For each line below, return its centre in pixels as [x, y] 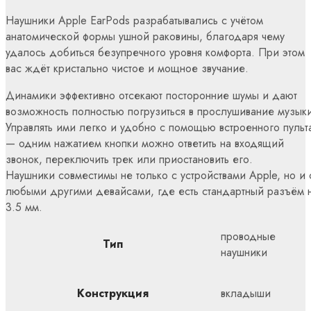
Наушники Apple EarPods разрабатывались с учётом [134, 21]
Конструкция [113, 294]
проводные [248, 237]
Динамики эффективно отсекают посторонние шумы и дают [151, 96]
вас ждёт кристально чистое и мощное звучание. [127, 69]
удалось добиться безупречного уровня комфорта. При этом [155, 53]
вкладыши [246, 294]
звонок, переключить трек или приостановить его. [129, 160]
